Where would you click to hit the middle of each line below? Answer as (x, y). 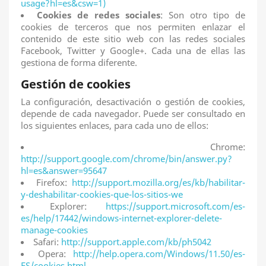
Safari (45, 242)
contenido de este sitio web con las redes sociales (133, 39)
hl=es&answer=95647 (64, 170)
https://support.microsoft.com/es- (175, 206)
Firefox (50, 182)
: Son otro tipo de (203, 15)
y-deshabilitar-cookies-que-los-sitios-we (102, 194)
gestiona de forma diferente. (79, 62)
